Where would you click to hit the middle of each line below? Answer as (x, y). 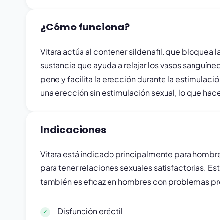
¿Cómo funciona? (85, 27)
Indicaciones (73, 130)
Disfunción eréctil (90, 211)
